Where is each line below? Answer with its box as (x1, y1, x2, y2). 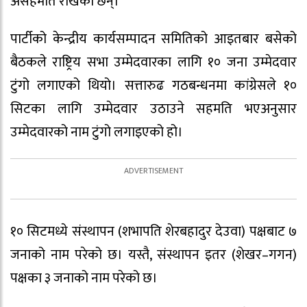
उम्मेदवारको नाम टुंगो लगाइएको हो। (10, 121, 183, 145)
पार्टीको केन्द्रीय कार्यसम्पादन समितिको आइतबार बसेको (10, 27, 297, 51)
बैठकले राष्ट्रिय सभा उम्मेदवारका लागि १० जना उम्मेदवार (10, 51, 297, 75)
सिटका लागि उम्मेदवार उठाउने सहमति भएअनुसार (10, 97, 297, 121)
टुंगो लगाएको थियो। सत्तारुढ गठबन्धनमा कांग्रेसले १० (10, 74, 297, 98)
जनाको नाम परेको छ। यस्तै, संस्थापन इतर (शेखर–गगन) (10, 243, 297, 267)
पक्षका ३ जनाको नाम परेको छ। (10, 266, 158, 290)
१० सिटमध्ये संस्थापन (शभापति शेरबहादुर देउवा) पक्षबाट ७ (10, 219, 297, 243)
